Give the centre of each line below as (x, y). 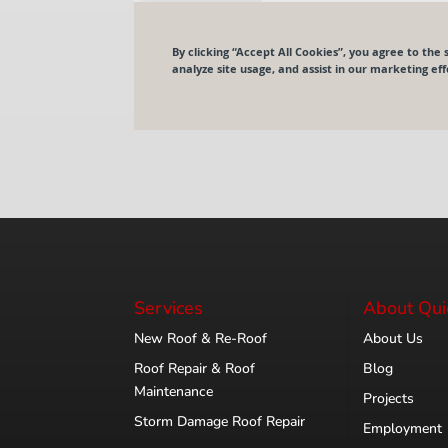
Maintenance (174, 392)
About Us (393, 339)
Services (169, 308)
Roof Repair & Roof (195, 369)
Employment (403, 429)
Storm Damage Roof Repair (220, 422)
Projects (389, 399)
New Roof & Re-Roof (201, 339)
